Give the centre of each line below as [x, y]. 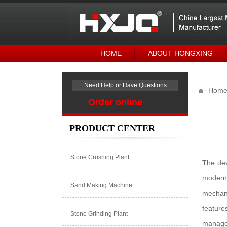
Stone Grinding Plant [99, 214]
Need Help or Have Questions [125, 85]
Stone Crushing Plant [100, 157]
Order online [115, 102]
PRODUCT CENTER [112, 128]
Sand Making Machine [101, 185]
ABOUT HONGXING [180, 53]
